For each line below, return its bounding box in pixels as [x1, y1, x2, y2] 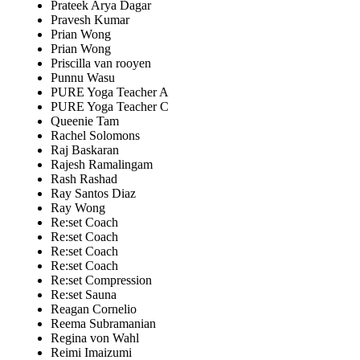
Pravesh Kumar [51, 12, 129, 27]
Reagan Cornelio [51, 301, 137, 316]
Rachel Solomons [51, 128, 140, 142]
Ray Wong [51, 200, 105, 215]
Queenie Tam [51, 113, 119, 128]
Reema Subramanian [51, 316, 156, 330]
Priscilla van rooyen [51, 55, 151, 70]
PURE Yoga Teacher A [51, 84, 169, 99]
